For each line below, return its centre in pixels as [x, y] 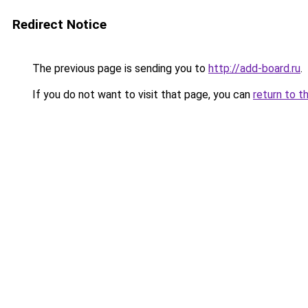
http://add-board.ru [254, 68]
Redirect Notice [59, 24]
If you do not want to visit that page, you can [141, 95]
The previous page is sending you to [119, 68]
